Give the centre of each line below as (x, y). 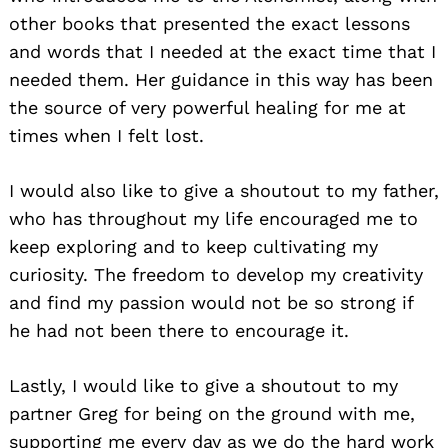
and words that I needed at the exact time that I (222, 52)
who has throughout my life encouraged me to (213, 219)
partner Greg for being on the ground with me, (212, 414)
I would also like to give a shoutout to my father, (224, 191)
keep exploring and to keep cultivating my (193, 247)
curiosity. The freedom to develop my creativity (216, 275)
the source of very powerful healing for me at (207, 108)
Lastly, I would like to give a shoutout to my (203, 386)
